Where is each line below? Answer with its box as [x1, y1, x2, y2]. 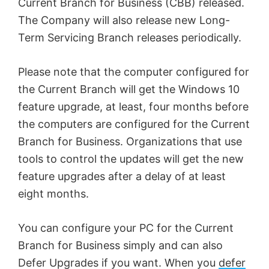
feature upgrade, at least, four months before [18, 100, 249, 113]
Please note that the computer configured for [18, 65, 249, 78]
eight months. [18, 187, 89, 200]
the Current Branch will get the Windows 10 [18, 82, 240, 95]
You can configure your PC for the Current [18, 221, 234, 234]
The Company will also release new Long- [18, 13, 230, 26]
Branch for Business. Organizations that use [18, 134, 242, 148]
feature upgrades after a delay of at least [18, 169, 226, 183]
